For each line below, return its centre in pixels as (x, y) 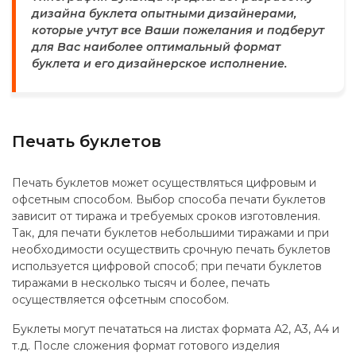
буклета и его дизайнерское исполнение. (159, 64)
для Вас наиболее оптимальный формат (156, 47)
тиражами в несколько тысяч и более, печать (141, 283)
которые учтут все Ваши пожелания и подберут (178, 30)
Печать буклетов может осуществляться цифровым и (164, 183)
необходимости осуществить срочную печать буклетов (171, 250)
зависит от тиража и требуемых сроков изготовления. (166, 216)
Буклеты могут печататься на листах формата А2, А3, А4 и (176, 329)
